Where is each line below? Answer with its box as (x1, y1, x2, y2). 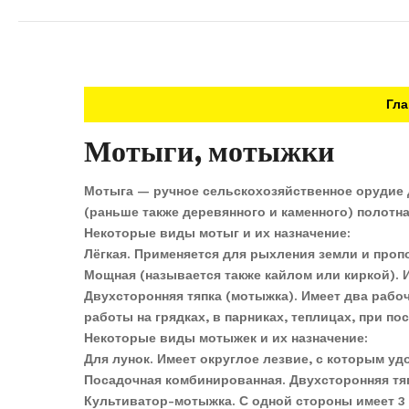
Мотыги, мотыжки (84, 131, 334, 173)
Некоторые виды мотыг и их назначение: (84, 225, 351, 241)
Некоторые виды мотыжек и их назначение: (84, 330, 368, 346)
